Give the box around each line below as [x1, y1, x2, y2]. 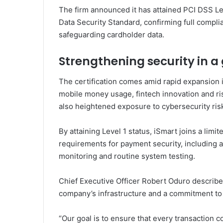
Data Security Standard [59, 17, 140, 27]
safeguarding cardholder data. [59, 30, 164, 40]
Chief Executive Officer [59, 176, 142, 186]
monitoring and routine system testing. [59, 151, 195, 161]
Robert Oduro [142, 176, 190, 186]
